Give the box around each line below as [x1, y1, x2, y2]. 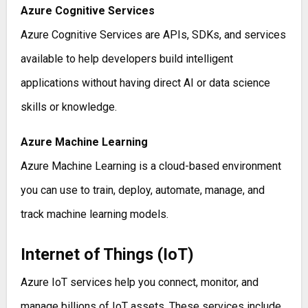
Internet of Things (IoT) [20, 245, 194, 265]
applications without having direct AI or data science [20, 76, 270, 90]
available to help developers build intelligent [20, 52, 233, 66]
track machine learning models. [20, 208, 168, 221]
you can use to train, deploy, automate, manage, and [20, 184, 265, 197]
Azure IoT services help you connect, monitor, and [20, 276, 258, 289]
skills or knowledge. [20, 100, 117, 114]
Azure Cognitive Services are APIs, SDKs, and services [20, 28, 286, 42]
